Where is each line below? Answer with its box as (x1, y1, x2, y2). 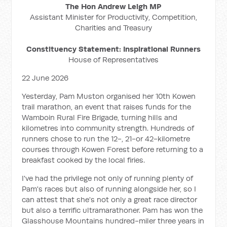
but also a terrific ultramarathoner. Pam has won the (22, 205, 203, 215)
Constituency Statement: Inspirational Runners (26, 44, 201, 54)
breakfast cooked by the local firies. (22, 155, 145, 165)
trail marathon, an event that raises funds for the (22, 102, 192, 111)
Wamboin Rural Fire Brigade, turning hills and (22, 112, 178, 122)
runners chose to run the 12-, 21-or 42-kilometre (22, 134, 191, 143)
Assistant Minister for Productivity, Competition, (29, 12, 197, 22)
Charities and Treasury (74, 23, 152, 32)
